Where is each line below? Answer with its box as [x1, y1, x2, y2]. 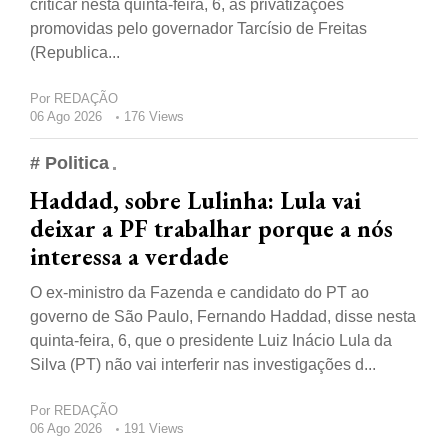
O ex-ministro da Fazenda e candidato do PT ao [30, 284, 369, 302]
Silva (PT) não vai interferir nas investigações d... [30, 356, 376, 374]
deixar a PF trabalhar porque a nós [30, 213, 393, 245]
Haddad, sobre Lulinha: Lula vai [30, 185, 361, 217]
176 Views [124, 109, 184, 125]
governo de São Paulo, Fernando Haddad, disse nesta [30, 308, 416, 326]
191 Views [124, 421, 184, 437]
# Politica [30, 153, 109, 174]
